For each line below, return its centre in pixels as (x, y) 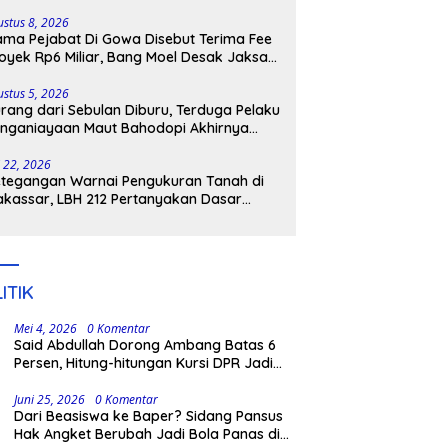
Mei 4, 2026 (46, 329)
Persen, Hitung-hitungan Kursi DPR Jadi (144, 363)
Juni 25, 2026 (50, 400)
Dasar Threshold (70, 381)
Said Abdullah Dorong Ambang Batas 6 (145, 345)
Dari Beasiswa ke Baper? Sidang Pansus (149, 416)
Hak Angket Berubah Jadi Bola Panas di (147, 434)
